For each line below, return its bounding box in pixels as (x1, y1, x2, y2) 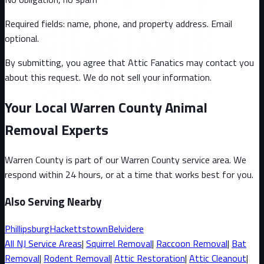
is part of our (64, 153, 121, 167)
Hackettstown (49, 221, 108, 236)
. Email (207, 16, 232, 31)
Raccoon (156, 236, 190, 250)
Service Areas (26, 236, 82, 250)
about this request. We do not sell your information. (5, 70, 212, 84)
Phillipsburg (5, 221, 49, 236)
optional (5, 31, 37, 45)
